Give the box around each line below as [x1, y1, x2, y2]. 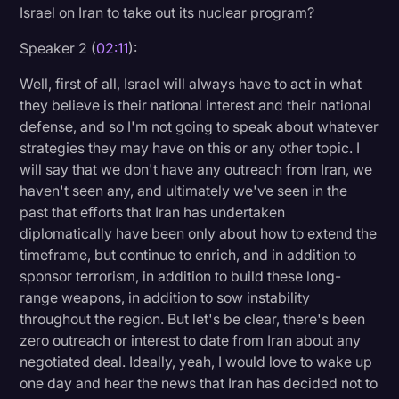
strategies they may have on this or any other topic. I [20, 138, 361, 157]
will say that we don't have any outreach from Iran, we [20, 159, 373, 178]
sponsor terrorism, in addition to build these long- [20, 266, 342, 285]
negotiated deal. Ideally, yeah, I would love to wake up [20, 352, 373, 370]
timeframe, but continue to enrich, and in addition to [20, 245, 357, 264]
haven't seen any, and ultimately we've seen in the [20, 181, 348, 199]
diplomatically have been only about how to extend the [20, 224, 378, 242]
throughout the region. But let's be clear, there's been [20, 309, 366, 328]
